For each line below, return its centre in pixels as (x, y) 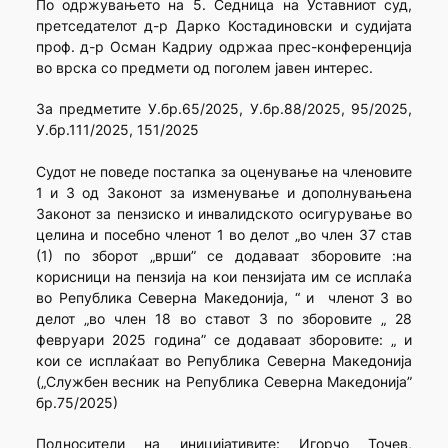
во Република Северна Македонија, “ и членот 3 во (224, 297)
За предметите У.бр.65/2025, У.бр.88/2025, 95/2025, (224, 108)
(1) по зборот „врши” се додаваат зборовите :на (224, 255)
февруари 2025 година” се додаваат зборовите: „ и (224, 339)
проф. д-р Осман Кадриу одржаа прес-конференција (224, 46)
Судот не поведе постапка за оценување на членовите (224, 171)
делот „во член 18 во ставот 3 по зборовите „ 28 (224, 318)
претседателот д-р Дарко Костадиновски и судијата (224, 25)
